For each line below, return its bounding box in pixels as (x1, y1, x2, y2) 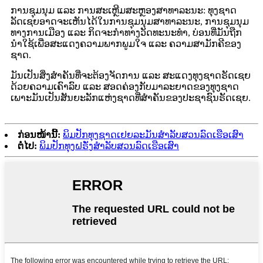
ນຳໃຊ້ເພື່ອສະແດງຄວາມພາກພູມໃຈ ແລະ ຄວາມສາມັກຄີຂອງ (11, 38, 241, 49)
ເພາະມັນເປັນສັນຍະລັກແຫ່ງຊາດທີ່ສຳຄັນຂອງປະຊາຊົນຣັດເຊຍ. (11, 92, 251, 103)
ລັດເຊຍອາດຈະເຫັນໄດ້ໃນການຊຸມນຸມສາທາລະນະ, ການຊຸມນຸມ (11, 16, 249, 26)
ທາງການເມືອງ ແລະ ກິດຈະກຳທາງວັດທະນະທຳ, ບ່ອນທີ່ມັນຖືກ (11, 27, 242, 38)
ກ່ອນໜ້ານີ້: (18, 129, 60, 140)
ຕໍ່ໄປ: (18, 140, 37, 151)
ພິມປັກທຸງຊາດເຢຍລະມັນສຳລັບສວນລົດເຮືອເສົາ (63, 129, 244, 140)
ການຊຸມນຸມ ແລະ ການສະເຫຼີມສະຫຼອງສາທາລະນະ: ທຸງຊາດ (11, 5, 237, 15)
